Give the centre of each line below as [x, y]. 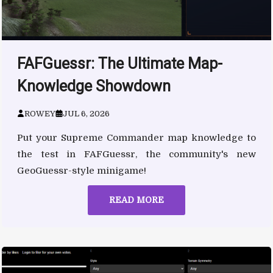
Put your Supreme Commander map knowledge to [136, 137]
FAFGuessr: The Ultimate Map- [120, 63]
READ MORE [136, 200]
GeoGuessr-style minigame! [82, 170]
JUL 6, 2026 [86, 113]
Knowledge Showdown [94, 86]
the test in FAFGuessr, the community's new [136, 154]
